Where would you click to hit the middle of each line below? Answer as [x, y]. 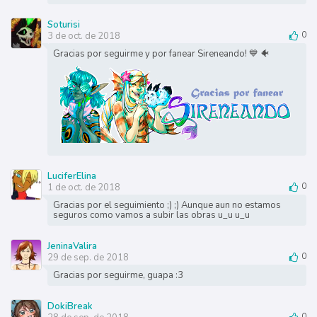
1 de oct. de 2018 [83, 188]
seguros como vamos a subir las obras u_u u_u [151, 215]
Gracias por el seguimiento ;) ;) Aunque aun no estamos [167, 206]
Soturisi [63, 25]
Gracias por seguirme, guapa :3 [118, 276]
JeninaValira [72, 247]
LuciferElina [71, 177]
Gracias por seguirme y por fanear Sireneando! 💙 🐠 [161, 54]
